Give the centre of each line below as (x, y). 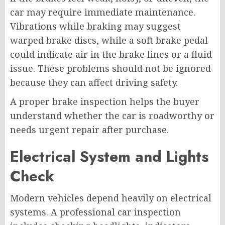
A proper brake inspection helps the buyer (105, 101)
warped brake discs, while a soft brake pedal (109, 40)
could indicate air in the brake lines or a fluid (111, 54)
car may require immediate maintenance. (103, 12)
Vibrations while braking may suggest (95, 26)
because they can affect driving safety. (94, 82)
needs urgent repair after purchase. (89, 129)
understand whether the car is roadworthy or (112, 115)
